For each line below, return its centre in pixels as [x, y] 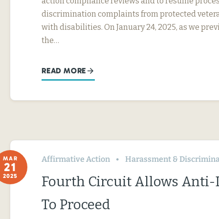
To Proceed [76, 205]
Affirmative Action [76, 159]
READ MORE [64, 71]
